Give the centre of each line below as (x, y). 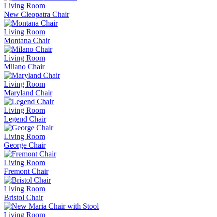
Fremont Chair (26, 171)
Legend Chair (25, 119)
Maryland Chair (28, 93)
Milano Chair (24, 66)
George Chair (25, 145)
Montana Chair (27, 40)
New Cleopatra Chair (37, 14)
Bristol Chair (23, 197)
